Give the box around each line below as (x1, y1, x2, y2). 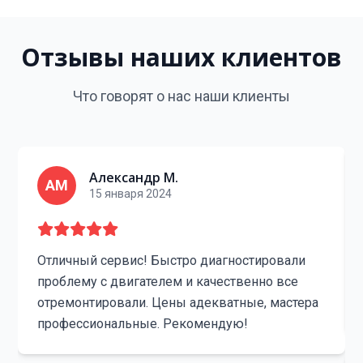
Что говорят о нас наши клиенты (73, 88, 290, 105)
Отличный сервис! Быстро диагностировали (37, 253, 306, 268)
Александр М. (89, 169, 179, 186)
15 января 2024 (89, 187, 173, 200)
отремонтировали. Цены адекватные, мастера (37, 295, 319, 310)
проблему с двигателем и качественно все (37, 274, 299, 289)
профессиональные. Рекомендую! (37, 316, 249, 331)
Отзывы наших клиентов (21, 41, 342, 74)
